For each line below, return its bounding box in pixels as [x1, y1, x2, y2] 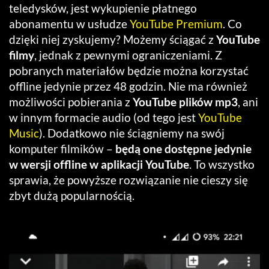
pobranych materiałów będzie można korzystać [9, 64, 249, 78]
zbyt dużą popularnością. [9, 189, 134, 203]
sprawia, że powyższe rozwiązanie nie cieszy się [9, 173, 248, 187]
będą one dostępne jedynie [115, 142, 252, 156]
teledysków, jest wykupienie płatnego [9, 1, 197, 16]
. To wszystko [189, 157, 255, 172]
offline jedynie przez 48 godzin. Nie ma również [9, 79, 247, 94]
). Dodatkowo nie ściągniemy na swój [39, 126, 225, 141]
